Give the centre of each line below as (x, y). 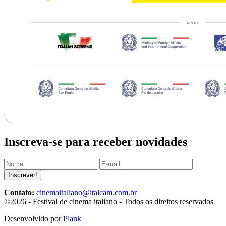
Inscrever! (23, 175)
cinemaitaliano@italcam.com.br (87, 193)
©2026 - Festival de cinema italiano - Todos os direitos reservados (109, 202)
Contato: (20, 193)
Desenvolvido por (34, 219)
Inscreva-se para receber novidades (96, 142)
